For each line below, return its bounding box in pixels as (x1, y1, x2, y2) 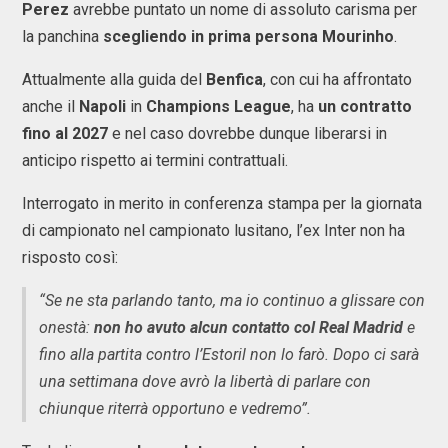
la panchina (22, 27, 103, 47)
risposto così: (22, 248, 118, 268)
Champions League (146, 97, 291, 117)
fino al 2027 (22, 124, 108, 144)
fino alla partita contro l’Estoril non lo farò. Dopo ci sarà (39, 345, 419, 365)
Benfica (206, 70, 263, 90)
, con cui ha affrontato (263, 70, 412, 90)
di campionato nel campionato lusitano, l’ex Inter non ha (22, 221, 405, 241)
